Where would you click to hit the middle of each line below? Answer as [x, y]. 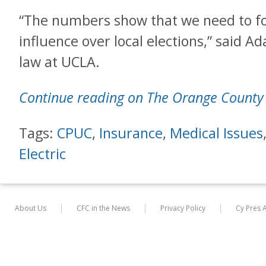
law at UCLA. [59, 62]
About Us [31, 208]
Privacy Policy [183, 208]
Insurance [131, 133]
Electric [42, 154]
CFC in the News [103, 208]
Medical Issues [216, 133]
